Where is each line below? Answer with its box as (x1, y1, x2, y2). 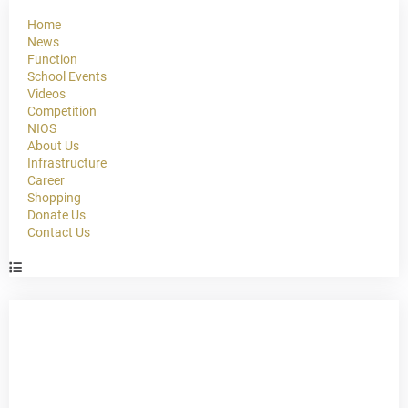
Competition (27, 103, 97, 118)
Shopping (27, 189, 81, 205)
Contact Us (27, 224, 90, 240)
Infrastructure (27, 155, 107, 170)
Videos (27, 86, 66, 101)
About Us (27, 138, 79, 153)
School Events (27, 68, 107, 84)
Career (27, 172, 65, 188)
